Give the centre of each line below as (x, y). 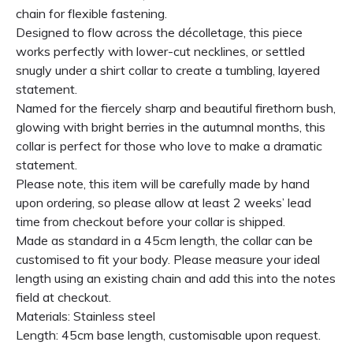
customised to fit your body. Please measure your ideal (168, 259)
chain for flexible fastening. (91, 13)
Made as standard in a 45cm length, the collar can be (164, 240)
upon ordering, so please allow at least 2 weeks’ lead (163, 202)
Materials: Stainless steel (85, 316)
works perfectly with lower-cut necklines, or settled (160, 51)
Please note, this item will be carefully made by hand (163, 183)
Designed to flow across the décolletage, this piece (159, 32)
